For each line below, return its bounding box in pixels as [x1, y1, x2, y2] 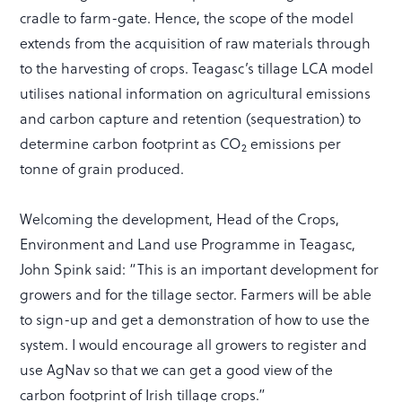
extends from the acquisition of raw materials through [20, 31, 371, 53]
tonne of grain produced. [20, 157, 185, 179]
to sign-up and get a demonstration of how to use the [20, 308, 371, 329]
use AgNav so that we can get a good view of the [20, 358, 334, 380]
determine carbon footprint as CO [20, 132, 242, 153]
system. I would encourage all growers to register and [20, 333, 368, 354]
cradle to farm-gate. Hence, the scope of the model [20, 6, 354, 28]
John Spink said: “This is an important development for [20, 258, 380, 279]
